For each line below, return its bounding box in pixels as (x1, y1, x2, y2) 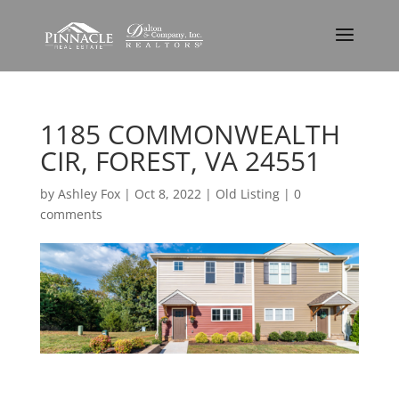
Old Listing (215, 185, 280, 202)
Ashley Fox (57, 185, 120, 202)
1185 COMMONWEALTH (39, 116, 340, 152)
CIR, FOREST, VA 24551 (39, 142, 321, 179)
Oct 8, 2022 (134, 185, 201, 202)
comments (39, 206, 102, 223)
